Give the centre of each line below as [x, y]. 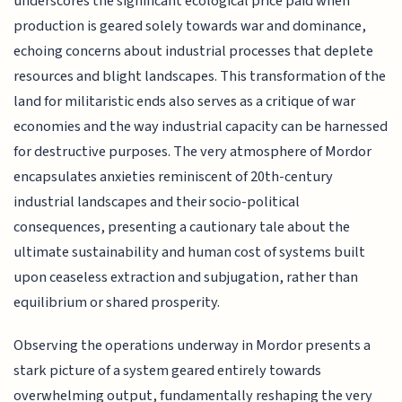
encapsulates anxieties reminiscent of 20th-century [174, 176]
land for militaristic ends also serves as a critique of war [185, 101]
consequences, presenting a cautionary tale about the [182, 227]
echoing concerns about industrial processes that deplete [194, 51]
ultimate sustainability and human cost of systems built [190, 252]
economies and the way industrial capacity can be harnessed [201, 126]
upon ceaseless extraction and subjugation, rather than [186, 277]
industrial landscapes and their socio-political [157, 201]
